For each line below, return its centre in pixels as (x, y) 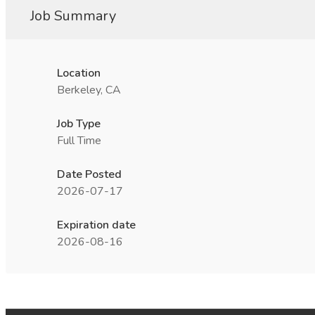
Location (79, 73)
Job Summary (73, 16)
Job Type (79, 124)
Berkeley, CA (89, 90)
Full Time (79, 141)
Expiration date (96, 225)
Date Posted (89, 174)
